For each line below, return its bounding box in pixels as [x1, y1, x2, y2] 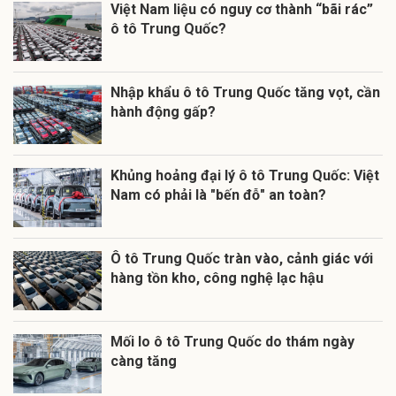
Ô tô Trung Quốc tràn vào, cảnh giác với [110, 250, 373, 268]
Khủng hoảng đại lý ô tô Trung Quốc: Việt [110, 167, 379, 185]
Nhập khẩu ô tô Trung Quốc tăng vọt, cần [110, 84, 380, 102]
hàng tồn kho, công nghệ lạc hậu [110, 270, 324, 287]
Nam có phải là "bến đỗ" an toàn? [110, 187, 326, 204]
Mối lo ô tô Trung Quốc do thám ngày [110, 333, 354, 351]
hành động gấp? [110, 103, 216, 121]
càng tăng [110, 353, 177, 370]
